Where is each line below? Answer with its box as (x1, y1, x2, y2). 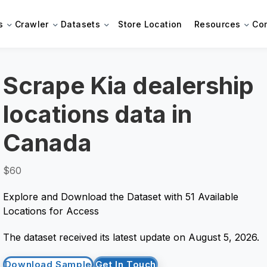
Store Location (118, 18, 182, 29)
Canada (2, 128, 92, 157)
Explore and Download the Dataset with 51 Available (2, 191, 238, 203)
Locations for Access (2, 205, 99, 217)
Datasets (60, 18, 101, 29)
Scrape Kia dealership (2, 71, 254, 100)
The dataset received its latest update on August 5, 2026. (2, 231, 259, 243)
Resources (194, 18, 241, 29)
